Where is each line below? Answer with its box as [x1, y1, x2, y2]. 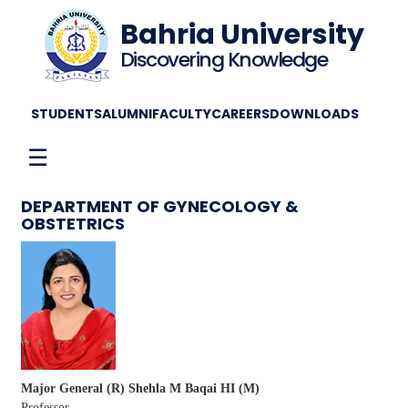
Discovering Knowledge [119, 46, 327, 74]
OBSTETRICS [20, 212, 125, 235]
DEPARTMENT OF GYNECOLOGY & [20, 195, 299, 218]
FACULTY [152, 105, 211, 123]
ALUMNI [102, 105, 152, 123]
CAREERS [211, 105, 270, 123]
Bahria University [119, 15, 364, 54]
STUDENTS [31, 105, 102, 123]
